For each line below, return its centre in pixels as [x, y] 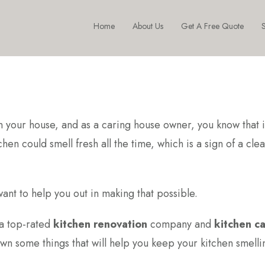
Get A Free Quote [212, 26]
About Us [148, 26]
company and [181, 224]
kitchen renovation [100, 224]
